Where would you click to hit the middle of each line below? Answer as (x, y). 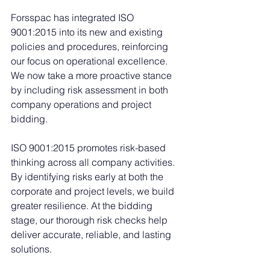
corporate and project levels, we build (94, 191)
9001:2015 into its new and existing (88, 32)
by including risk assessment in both (91, 89)
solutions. (31, 249)
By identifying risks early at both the (88, 176)
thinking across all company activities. (94, 162)
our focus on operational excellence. (90, 61)
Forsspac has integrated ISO (74, 17)
